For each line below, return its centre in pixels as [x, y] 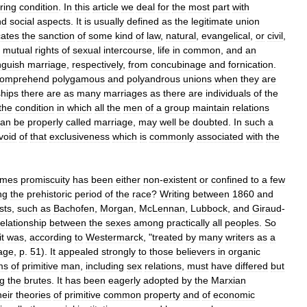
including [105, 266]
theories [33, 294]
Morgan [117, 208]
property [162, 294]
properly [45, 122]
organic [244, 251]
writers [240, 237]
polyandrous [153, 78]
